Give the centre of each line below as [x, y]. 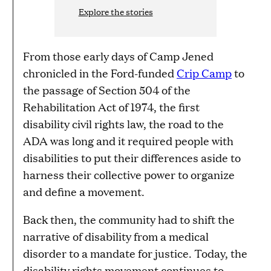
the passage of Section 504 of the [107, 90]
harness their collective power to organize [129, 175]
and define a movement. [84, 192]
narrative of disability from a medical [116, 237]
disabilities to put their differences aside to [132, 158]
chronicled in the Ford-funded [100, 73]
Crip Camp [204, 73]
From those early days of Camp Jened [118, 56]
